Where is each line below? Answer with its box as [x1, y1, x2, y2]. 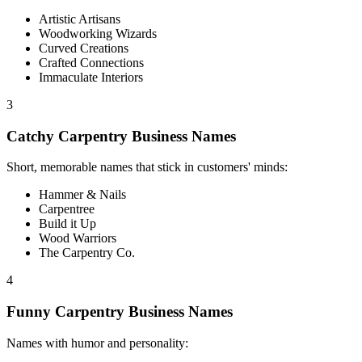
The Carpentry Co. [39, 246, 135, 260]
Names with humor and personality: [6, 335, 188, 350]
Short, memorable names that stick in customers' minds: [6, 160, 288, 175]
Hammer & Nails [39, 187, 126, 202]
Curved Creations [39, 40, 128, 55]
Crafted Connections [39, 55, 144, 69]
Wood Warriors [39, 231, 116, 246]
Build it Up [39, 217, 96, 231]
